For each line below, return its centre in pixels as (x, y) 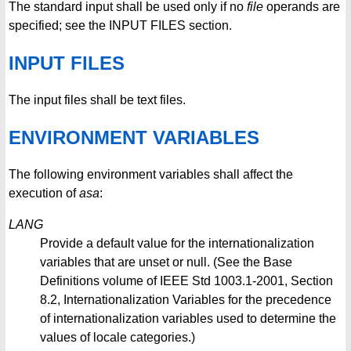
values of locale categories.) (118, 337)
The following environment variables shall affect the (151, 174)
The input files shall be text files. (97, 100)
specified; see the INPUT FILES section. (120, 26)
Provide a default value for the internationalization (177, 243)
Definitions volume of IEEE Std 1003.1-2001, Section (186, 280)
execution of (44, 193)
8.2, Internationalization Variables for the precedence (186, 299)
